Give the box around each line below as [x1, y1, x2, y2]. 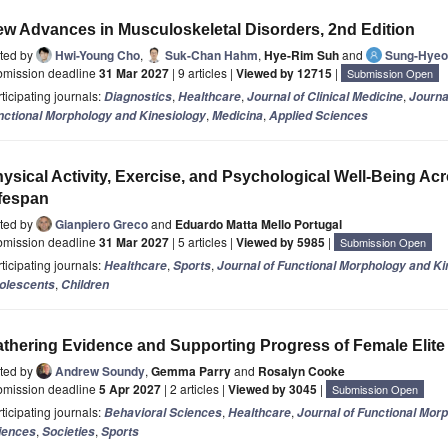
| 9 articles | [169, 64, 236, 82]
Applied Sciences [269, 107, 368, 125]
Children [61, 276, 109, 294]
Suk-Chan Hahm [165, 46, 258, 65]
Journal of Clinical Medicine [247, 88, 403, 106]
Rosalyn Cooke [258, 362, 345, 381]
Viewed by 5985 [236, 233, 325, 252]
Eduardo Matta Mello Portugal [175, 215, 342, 234]
